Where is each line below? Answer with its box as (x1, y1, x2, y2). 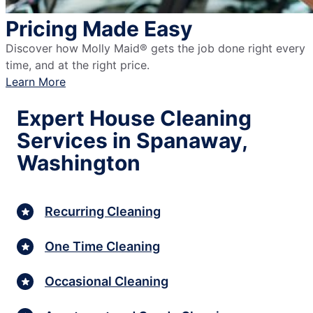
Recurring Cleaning (45, 203, 161, 219)
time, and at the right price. (6, 58, 150, 73)
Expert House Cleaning (17, 105, 252, 131)
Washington (17, 150, 140, 176)
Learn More (6, 75, 66, 89)
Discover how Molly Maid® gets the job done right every (6, 41, 305, 56)
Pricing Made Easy (6, 16, 193, 42)
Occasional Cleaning (45, 273, 168, 289)
